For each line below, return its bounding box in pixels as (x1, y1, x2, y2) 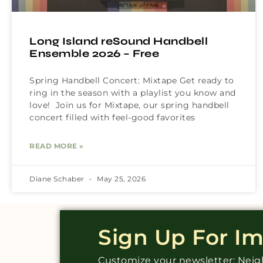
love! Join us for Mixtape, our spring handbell (29, 100, 230, 111)
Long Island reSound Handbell (29, 35, 208, 48)
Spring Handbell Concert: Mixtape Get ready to (29, 75, 234, 86)
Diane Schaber (29, 174, 86, 184)
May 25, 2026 (95, 174, 146, 184)
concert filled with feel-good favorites (29, 112, 195, 123)
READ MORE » (29, 141, 84, 151)
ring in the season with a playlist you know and (29, 87, 236, 99)
